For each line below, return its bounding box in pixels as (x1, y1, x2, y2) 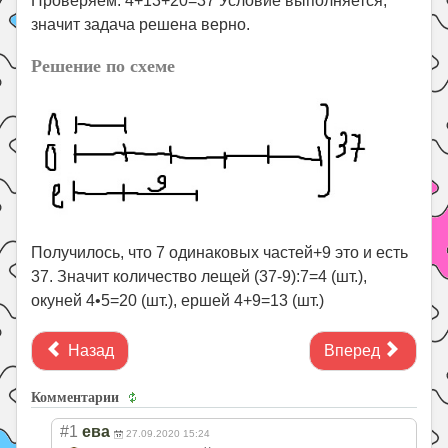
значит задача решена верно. (31, 16, 251, 33)
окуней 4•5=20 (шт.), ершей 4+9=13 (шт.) (31, 291, 325, 309)
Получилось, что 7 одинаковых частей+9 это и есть (31, 243, 409, 261)
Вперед (323, 341, 380, 359)
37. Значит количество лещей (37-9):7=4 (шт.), (31, 267, 368, 285)
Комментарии (31, 385, 124, 407)
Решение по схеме (31, 52, 176, 78)
